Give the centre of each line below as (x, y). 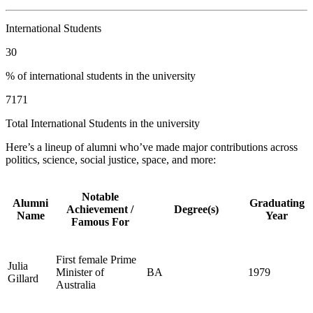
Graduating (277, 203)
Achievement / (100, 210)
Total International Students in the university (103, 124)
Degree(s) (196, 210)
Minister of (80, 272)
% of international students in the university (101, 76)
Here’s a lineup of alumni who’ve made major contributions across (152, 147)
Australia (76, 285)
